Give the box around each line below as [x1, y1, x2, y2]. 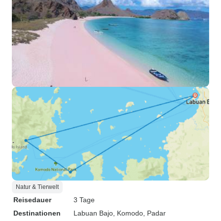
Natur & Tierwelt [16, 184, 59, 190]
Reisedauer [13, 196, 51, 204]
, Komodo [113, 209, 143, 217]
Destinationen [13, 209, 61, 217]
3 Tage [74, 196, 95, 204]
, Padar [143, 209, 166, 217]
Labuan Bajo [74, 209, 113, 217]
